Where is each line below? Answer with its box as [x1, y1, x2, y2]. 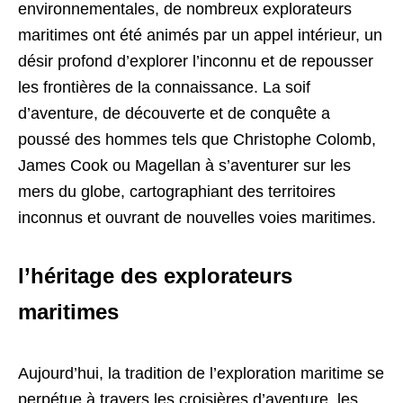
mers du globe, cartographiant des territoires [18, 183, 336, 201]
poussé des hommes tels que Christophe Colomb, [18, 130, 376, 149]
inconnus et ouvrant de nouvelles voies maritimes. [18, 209, 376, 228]
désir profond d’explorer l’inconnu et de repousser [18, 52, 373, 71]
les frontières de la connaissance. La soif [18, 78, 310, 97]
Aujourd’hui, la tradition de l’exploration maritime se [18, 364, 384, 383]
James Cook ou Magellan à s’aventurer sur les [18, 157, 351, 175]
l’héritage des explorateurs [18, 264, 292, 289]
